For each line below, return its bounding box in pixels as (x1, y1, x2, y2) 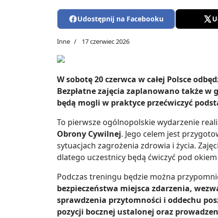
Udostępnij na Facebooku (77, 14, 164, 24)
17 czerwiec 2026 (82, 37, 129, 46)
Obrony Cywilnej (57, 128, 121, 140)
